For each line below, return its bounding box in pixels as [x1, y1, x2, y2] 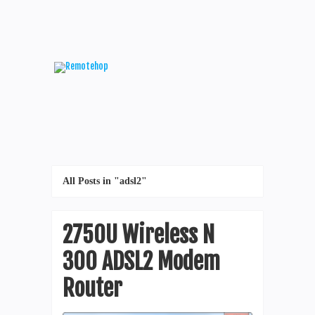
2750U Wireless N [63, 221, 214, 249]
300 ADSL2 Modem [63, 247, 220, 276]
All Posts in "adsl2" [63, 176, 147, 186]
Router [63, 274, 122, 302]
